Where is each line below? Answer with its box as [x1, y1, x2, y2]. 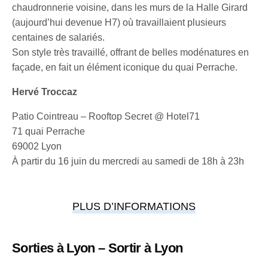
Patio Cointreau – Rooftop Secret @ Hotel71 [12, 111, 200, 121]
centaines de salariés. [12, 32, 105, 42]
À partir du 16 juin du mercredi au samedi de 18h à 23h [12, 156, 245, 166]
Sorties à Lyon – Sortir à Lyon [12, 240, 183, 255]
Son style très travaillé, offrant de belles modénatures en [12, 47, 249, 57]
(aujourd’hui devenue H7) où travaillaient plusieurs [12, 17, 227, 28]
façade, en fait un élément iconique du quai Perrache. [12, 62, 238, 72]
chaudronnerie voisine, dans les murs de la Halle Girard [12, 2, 248, 13]
